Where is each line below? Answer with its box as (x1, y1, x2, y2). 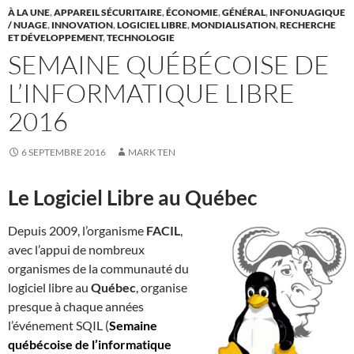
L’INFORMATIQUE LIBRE (8, 76, 295, 109)
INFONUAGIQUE (269, 6, 345, 18)
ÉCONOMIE (166, 6, 218, 18)
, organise (136, 279, 187, 295)
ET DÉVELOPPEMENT (8, 31, 103, 43)
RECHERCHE (280, 18, 336, 31)
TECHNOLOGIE (107, 31, 175, 43)
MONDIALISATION (191, 18, 276, 31)
